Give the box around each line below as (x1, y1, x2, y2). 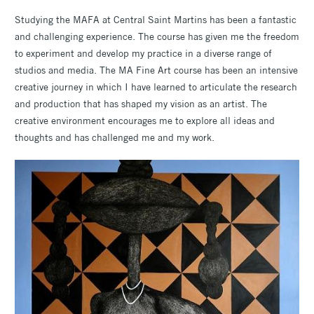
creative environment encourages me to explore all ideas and (15, 114, 275, 127)
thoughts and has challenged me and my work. (15, 130, 214, 144)
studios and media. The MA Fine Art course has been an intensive (15, 63, 298, 76)
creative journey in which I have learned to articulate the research (15, 80, 297, 93)
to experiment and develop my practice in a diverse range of (15, 46, 272, 60)
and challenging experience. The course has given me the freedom (15, 29, 299, 43)
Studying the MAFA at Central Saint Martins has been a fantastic (15, 13, 296, 26)
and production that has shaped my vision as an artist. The (15, 97, 267, 110)
